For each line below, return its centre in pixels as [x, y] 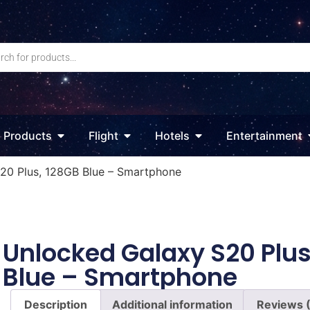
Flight [103, 136]
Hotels [172, 136]
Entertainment [264, 136]
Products [28, 136]
